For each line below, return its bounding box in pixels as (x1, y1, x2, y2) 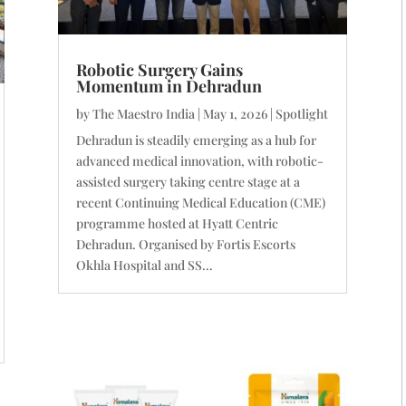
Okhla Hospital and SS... (76, 256, 214, 274)
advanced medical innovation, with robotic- (76, 151, 324, 169)
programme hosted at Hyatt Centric (76, 214, 279, 232)
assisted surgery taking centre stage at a (76, 172, 301, 190)
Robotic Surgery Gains (76, 58, 244, 81)
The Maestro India (92, 104, 196, 122)
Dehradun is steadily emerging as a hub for (76, 130, 317, 149)
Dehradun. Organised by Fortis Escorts (76, 235, 296, 253)
